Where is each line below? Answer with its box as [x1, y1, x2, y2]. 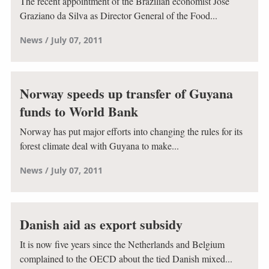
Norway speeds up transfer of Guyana [19, 83, 233, 103]
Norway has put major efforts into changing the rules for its [19, 125, 243, 138]
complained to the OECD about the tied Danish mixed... [19, 252, 232, 265]
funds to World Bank [19, 101, 138, 121]
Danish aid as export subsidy [19, 214, 183, 234]
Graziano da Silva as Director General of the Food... [19, 9, 217, 22]
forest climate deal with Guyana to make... [19, 139, 179, 153]
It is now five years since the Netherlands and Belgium [19, 238, 225, 251]
